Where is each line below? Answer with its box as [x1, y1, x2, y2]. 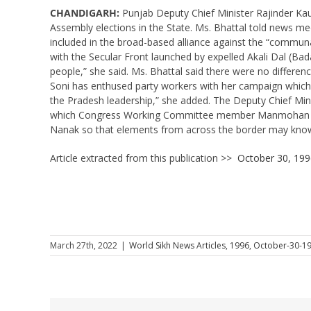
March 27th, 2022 [50, 239, 117, 251]
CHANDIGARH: [49, 6, 119, 19]
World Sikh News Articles [129, 239, 226, 251]
